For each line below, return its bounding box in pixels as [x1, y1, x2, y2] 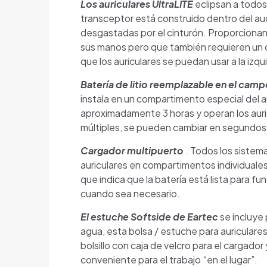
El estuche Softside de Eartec [80, 210, 218, 223]
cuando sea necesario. [80, 187, 180, 200]
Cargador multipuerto [80, 144, 184, 157]
